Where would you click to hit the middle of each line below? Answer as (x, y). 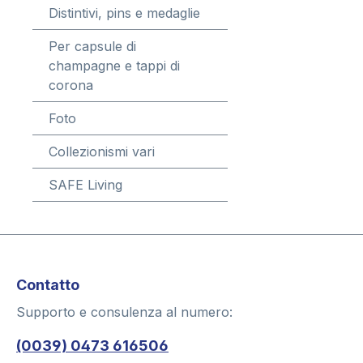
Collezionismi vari (102, 152)
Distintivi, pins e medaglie (124, 13)
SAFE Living (85, 185)
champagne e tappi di (114, 66)
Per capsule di (92, 46)
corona (71, 85)
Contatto (48, 285)
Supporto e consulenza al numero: (124, 312)
